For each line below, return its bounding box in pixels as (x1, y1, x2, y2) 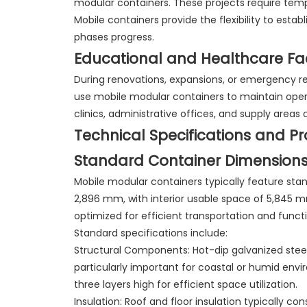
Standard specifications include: (73, 225, 228, 240)
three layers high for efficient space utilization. (73, 277, 297, 291)
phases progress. (73, 29, 154, 44)
